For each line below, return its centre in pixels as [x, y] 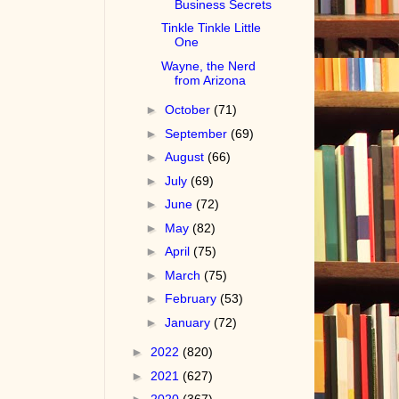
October [190, 110]
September [198, 133]
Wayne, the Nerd [209, 65]
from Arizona [211, 80]
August [187, 157]
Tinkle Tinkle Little [212, 28]
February [193, 299]
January [190, 322]
